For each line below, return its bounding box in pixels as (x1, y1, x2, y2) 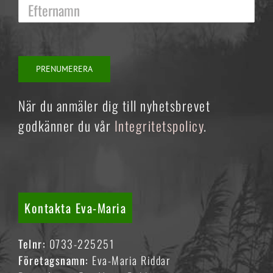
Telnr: (18, 236, 49, 252)
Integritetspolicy (114, 116, 204, 135)
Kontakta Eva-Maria (24, 199, 126, 217)
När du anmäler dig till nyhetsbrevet (18, 96, 210, 115)
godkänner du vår (18, 116, 115, 135)
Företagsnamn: (18, 252, 92, 268)
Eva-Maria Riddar (92, 252, 170, 268)
